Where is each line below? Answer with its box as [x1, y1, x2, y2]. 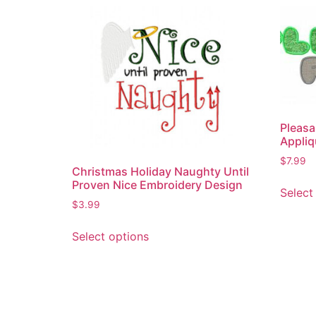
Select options [72, 229, 149, 243]
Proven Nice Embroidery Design [72, 177, 243, 192]
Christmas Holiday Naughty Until [72, 164, 249, 178]
